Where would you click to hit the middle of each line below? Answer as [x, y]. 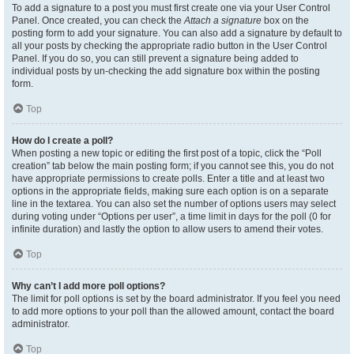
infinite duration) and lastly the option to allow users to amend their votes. [168, 229]
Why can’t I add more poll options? [88, 286]
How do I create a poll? [62, 141]
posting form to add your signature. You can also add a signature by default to [177, 33]
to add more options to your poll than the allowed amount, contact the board [173, 311]
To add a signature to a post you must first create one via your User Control [171, 8]
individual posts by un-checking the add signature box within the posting [166, 71]
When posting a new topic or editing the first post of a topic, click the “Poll [167, 153]
